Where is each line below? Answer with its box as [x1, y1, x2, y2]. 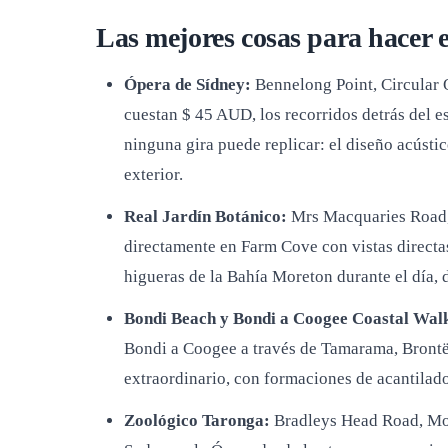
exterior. [124, 165, 183, 184]
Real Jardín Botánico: [124, 207, 287, 226]
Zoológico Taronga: [124, 411, 270, 430]
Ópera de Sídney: [124, 75, 251, 94]
